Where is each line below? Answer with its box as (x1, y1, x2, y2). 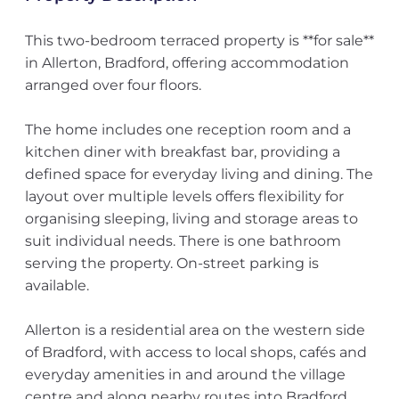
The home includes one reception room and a (24, 121, 351, 138)
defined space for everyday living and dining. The (24, 166, 373, 183)
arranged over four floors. (24, 77, 201, 94)
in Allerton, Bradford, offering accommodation (24, 54, 349, 71)
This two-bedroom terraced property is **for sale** (24, 32, 374, 49)
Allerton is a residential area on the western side (24, 322, 365, 338)
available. (24, 277, 89, 294)
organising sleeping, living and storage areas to (24, 210, 358, 227)
